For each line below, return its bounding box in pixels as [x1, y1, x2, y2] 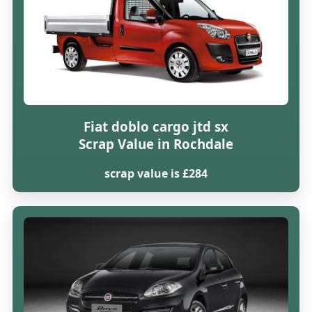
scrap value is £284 [104, 165, 208, 181]
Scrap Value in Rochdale [78, 135, 233, 153]
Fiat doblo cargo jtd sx [83, 118, 228, 136]
